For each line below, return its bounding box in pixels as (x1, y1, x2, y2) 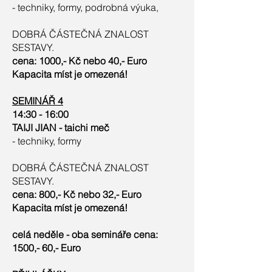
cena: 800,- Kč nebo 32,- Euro (12, 188, 141, 200)
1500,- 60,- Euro (12, 242, 81, 254)
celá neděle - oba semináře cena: (12, 228, 158, 240)
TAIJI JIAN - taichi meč (12, 121, 114, 134)
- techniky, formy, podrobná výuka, (12, 1, 161, 13)
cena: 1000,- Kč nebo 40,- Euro (12, 55, 147, 67)
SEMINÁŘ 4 (12, 95, 63, 107)
